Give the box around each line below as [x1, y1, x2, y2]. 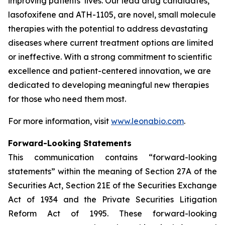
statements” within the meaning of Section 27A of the [8, 166, 217, 176]
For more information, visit [8, 116, 111, 126]
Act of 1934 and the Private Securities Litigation [8, 194, 217, 204]
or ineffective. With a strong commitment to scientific [8, 52, 212, 62]
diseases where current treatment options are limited [8, 38, 213, 48]
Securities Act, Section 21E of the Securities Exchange [8, 180, 217, 190]
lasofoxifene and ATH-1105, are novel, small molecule [8, 10, 216, 20]
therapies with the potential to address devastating [8, 24, 208, 34]
